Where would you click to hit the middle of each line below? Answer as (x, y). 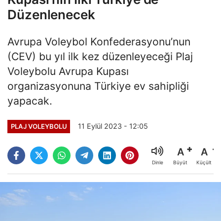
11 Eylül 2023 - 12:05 (113, 126)
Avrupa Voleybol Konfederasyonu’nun (99, 41)
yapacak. (30, 100)
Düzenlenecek (51, 14)
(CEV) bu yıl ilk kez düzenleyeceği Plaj (100, 56)
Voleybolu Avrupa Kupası (68, 71)
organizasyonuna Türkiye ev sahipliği (98, 86)
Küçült (204, 163)
